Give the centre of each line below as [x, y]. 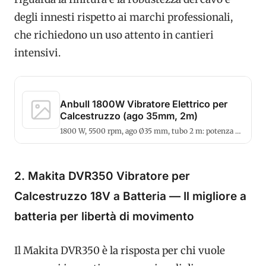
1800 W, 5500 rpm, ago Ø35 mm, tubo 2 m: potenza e [149, 131]
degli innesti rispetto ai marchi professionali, [123, 17]
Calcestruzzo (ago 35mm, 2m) [129, 115]
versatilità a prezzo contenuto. [112, 140]
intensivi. [37, 53]
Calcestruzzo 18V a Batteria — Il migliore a [130, 196]
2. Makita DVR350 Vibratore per [102, 176]
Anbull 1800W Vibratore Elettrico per [144, 104]
